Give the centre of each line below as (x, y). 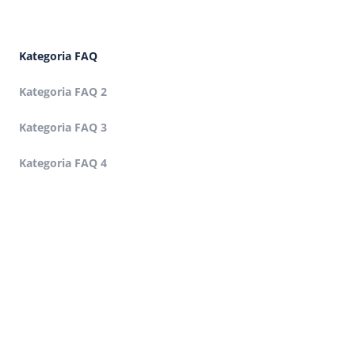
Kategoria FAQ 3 (63, 128)
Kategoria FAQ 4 (63, 163)
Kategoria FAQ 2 (63, 92)
